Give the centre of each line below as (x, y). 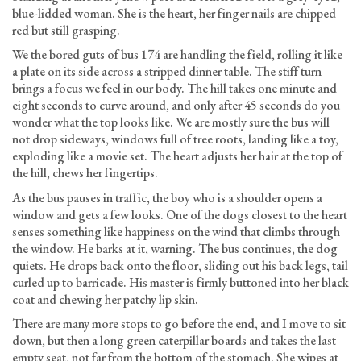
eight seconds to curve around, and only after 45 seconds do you (176, 105)
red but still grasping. (66, 30)
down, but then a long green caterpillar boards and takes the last (174, 340)
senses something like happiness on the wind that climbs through (176, 231)
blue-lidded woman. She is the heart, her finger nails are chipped (174, 13)
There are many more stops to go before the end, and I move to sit (179, 324)
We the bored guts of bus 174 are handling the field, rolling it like (177, 54)
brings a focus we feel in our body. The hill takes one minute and (174, 88)
